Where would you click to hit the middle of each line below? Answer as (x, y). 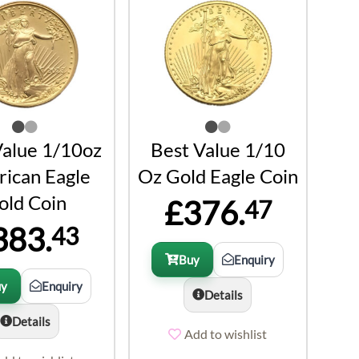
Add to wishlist (226, 333)
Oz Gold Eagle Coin (218, 175)
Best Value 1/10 (218, 149)
